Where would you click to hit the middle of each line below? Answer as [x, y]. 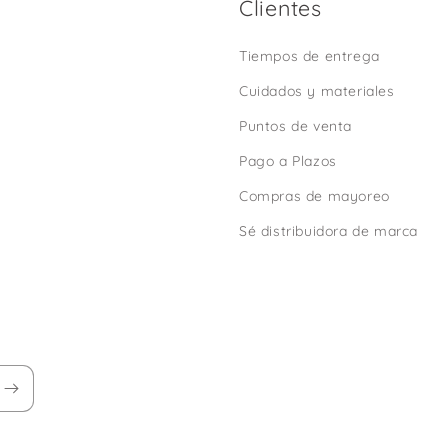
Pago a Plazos [288, 161]
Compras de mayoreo [314, 196]
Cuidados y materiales [317, 91]
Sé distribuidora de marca [328, 231]
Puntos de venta [295, 126]
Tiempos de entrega [309, 56]
